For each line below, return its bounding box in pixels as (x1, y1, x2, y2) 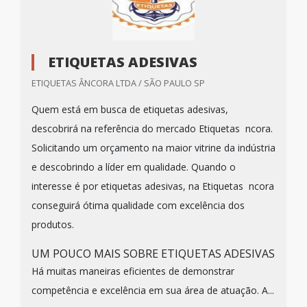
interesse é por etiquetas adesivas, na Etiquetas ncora (32, 180, 274, 193)
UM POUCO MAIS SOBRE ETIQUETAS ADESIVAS (32, 246, 275, 261)
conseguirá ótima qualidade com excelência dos (32, 199, 245, 212)
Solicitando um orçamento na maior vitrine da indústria (32, 141, 275, 154)
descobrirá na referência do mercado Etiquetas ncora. (32, 122, 273, 135)
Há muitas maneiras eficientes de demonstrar (32, 265, 234, 278)
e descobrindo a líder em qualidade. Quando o (32, 160, 236, 173)
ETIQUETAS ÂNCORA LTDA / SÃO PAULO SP (32, 77, 205, 89)
